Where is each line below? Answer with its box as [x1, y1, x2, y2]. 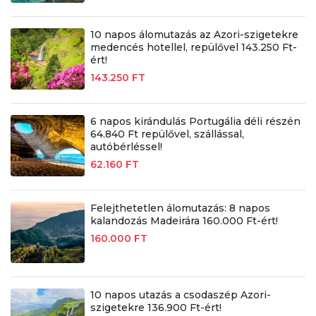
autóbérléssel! [90, 140, 162, 154]
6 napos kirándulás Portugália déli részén [90, 115, 300, 128]
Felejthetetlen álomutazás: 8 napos [90, 202, 270, 215]
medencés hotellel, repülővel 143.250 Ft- [90, 41, 297, 54]
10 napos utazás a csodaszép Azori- [90, 288, 271, 302]
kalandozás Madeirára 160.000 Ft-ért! [90, 214, 278, 228]
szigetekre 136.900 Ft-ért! [90, 301, 221, 315]
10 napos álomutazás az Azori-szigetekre [90, 28, 298, 42]
